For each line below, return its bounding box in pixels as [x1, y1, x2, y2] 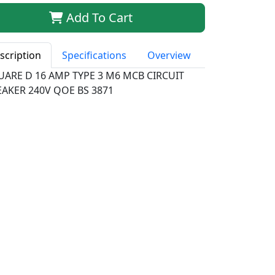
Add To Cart [63, 9, 133, 26]
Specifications [62, 48, 127, 62]
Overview [147, 48, 192, 62]
